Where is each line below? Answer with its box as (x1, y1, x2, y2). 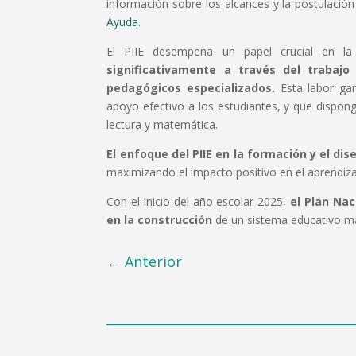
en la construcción (106, 212, 213, 228)
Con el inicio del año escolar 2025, (106, 194, 291, 210)
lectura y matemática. (106, 117, 219, 133)
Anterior (125, 251, 183, 271)
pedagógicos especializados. (106, 80, 276, 96)
